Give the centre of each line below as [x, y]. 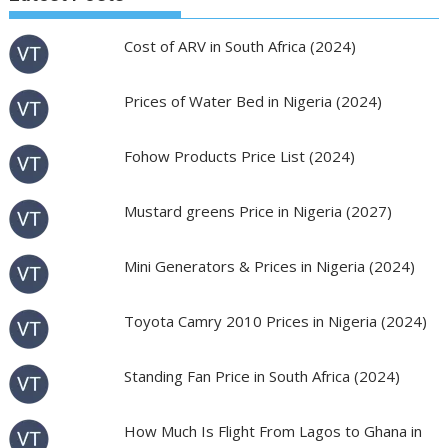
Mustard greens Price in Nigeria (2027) [257, 211]
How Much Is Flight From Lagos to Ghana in [272, 431]
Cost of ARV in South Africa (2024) [239, 46]
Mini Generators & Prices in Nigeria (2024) [269, 266]
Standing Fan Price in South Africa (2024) [261, 376]
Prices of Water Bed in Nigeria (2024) [252, 101]
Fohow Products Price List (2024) [239, 156]
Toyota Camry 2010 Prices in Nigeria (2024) [275, 321]
